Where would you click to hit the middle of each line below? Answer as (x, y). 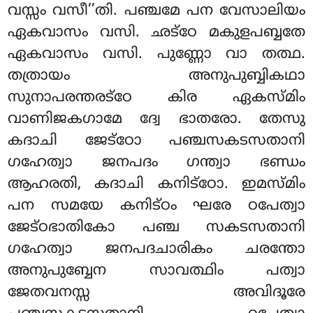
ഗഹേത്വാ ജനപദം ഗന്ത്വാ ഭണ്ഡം (156, 163)
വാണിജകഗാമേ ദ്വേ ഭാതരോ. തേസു (156, 120)
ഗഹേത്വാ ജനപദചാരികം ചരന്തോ (156, 250)
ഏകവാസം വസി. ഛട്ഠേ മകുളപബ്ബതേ (156, 33)
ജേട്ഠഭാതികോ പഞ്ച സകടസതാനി (156, 228)
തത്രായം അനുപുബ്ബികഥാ (156, 77)
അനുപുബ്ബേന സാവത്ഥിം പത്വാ (156, 271)
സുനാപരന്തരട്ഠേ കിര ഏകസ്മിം (156, 98)
